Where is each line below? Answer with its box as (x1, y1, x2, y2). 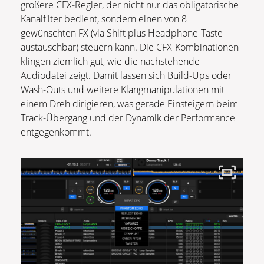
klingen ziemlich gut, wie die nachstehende (21, 55, 200, 68)
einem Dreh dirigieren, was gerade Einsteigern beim (21, 97, 238, 111)
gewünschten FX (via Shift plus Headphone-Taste (21, 27, 223, 40)
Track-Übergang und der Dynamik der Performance (21, 111, 235, 125)
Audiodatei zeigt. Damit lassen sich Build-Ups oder (21, 69, 232, 82)
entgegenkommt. (21, 126, 91, 139)
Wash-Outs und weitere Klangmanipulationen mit (21, 83, 225, 97)
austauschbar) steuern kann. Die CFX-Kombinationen (21, 41, 239, 54)
